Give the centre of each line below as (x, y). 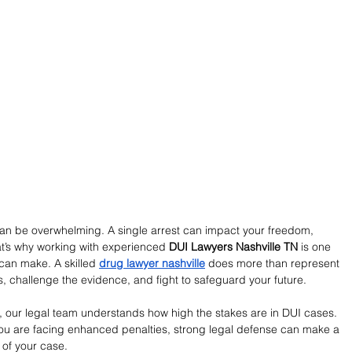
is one (316, 247)
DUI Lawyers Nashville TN (233, 247)
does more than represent (274, 264)
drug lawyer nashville (152, 264)
